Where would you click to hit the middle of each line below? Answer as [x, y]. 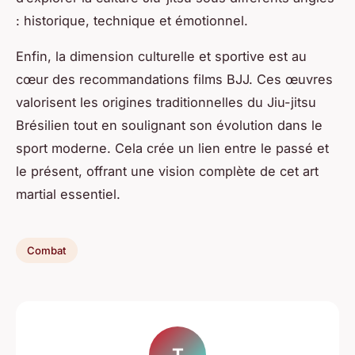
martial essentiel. [68, 194]
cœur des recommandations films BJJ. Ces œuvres [174, 79]
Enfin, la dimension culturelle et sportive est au [161, 56]
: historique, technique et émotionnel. [132, 20]
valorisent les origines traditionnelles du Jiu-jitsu [166, 102]
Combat [47, 250]
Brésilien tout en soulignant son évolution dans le [169, 125]
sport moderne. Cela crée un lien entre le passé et [172, 148]
